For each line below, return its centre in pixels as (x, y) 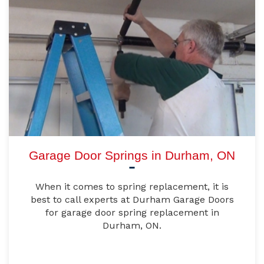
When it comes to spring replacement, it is (132, 187)
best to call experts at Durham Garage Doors (132, 200)
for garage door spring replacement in (132, 213)
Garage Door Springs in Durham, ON (132, 156)
